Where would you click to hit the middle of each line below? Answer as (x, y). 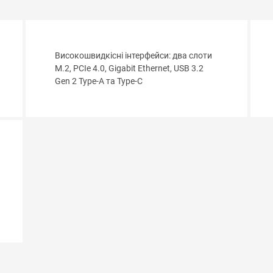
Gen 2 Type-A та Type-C (99, 82)
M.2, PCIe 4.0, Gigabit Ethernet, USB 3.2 (129, 69)
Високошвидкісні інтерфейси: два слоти (134, 56)
